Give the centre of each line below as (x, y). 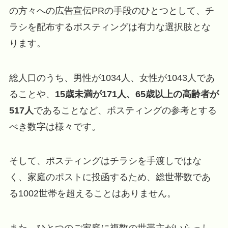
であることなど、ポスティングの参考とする (125, 110)
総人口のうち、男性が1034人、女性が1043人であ (112, 78)
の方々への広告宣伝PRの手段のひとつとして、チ (111, 10)
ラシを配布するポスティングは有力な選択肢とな (110, 27)
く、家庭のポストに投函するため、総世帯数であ (110, 177)
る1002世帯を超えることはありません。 (92, 194)
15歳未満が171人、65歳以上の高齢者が (137, 94)
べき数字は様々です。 (55, 126)
